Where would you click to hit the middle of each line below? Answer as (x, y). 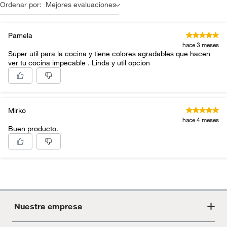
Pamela (20, 35)
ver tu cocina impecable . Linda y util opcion (121, 63)
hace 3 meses (201, 45)
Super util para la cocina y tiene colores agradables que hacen (109, 54)
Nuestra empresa (48, 206)
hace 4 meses (201, 120)
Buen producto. (33, 129)
